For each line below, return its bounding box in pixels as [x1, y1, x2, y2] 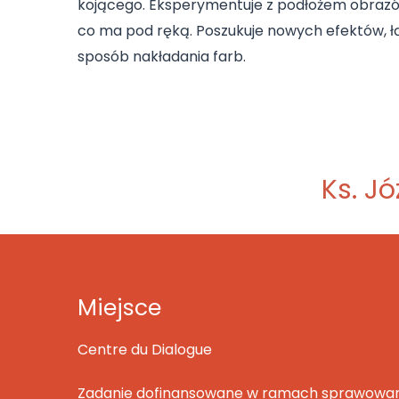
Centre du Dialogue [77, 338, 212, 360]
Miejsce [77, 291, 161, 323]
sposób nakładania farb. [77, 45, 246, 67]
